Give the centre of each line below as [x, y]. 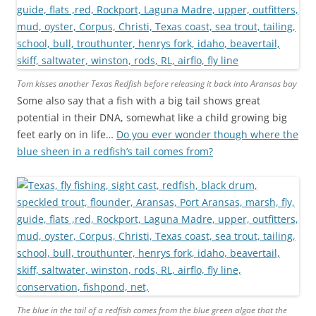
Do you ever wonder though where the [207, 134]
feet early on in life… [67, 134]
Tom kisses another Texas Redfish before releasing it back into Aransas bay [157, 84]
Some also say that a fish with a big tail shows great [139, 101]
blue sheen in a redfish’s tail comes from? [115, 151]
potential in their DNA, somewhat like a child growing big [152, 117]
